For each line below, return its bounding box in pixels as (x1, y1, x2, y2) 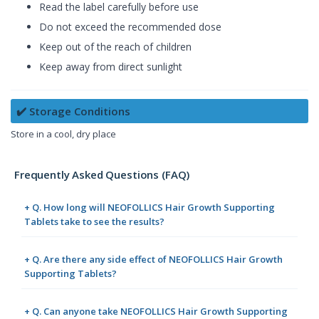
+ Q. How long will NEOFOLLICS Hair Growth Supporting (24, 200, 275, 214)
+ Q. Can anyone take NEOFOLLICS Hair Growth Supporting (24, 304, 288, 318)
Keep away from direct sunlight (39, 59, 182, 73)
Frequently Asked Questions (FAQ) (14, 167, 190, 182)
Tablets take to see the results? (24, 214, 164, 228)
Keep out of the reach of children (39, 39, 192, 53)
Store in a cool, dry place (11, 127, 116, 140)
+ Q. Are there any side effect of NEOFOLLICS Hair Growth (24, 252, 283, 266)
